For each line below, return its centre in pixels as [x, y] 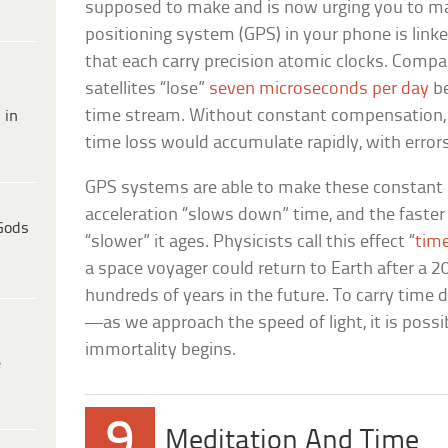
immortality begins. [161, 351]
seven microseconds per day [319, 90]
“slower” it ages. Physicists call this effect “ [250, 243]
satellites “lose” [147, 90]
